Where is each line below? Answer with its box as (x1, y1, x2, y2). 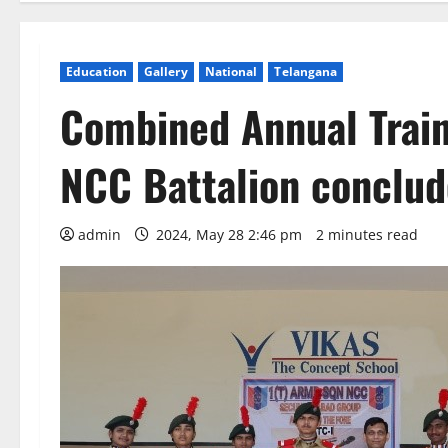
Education (66, 63, 127, 80)
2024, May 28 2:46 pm (152, 225, 306, 244)
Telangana (274, 63, 338, 80)
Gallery (143, 63, 188, 80)
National (204, 63, 258, 80)
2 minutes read (316, 225, 418, 244)
